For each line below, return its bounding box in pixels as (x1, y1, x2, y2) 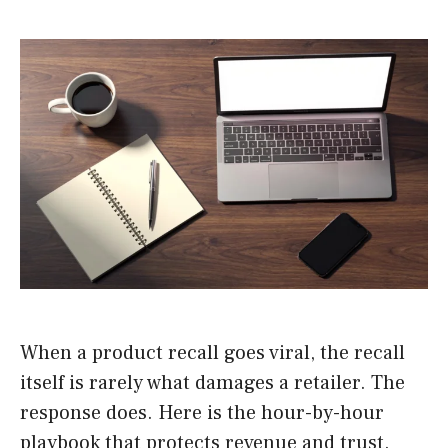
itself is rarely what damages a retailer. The (20, 370, 405, 397)
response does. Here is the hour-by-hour (20, 400, 384, 427)
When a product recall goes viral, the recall (20, 340, 405, 367)
